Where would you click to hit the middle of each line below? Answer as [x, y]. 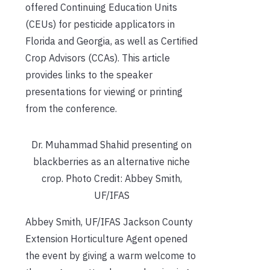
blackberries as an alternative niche [111, 161]
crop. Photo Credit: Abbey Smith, [111, 178]
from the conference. [71, 108]
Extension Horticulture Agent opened [106, 238]
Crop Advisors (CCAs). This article [98, 58]
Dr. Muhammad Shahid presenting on [111, 144]
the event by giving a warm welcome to [111, 255]
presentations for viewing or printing [104, 91]
